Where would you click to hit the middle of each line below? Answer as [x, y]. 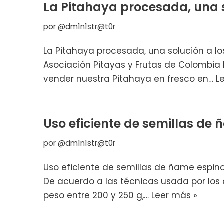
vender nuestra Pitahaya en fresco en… [130, 79]
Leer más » [174, 196]
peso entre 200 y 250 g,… [97, 196]
